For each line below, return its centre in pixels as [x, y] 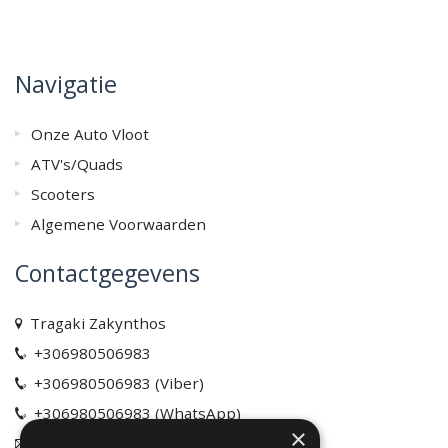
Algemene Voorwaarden [118, 224]
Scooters [63, 194]
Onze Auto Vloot [90, 134]
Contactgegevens [107, 273]
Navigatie [66, 84]
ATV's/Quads [77, 164]
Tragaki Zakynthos [94, 323]
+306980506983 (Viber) [115, 383]
